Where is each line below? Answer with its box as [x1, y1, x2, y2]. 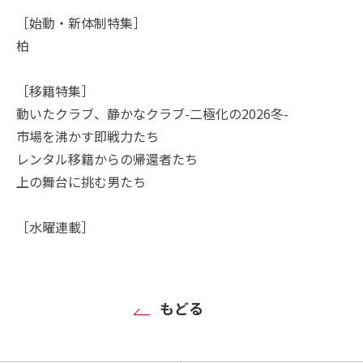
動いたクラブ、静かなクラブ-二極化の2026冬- [16, 103, 288, 123]
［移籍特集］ [16, 80, 94, 100]
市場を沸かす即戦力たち [16, 126, 159, 146]
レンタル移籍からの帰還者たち [16, 148, 198, 169]
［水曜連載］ [16, 216, 94, 237]
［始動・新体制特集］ [16, 12, 146, 32]
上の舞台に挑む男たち [16, 171, 146, 191]
